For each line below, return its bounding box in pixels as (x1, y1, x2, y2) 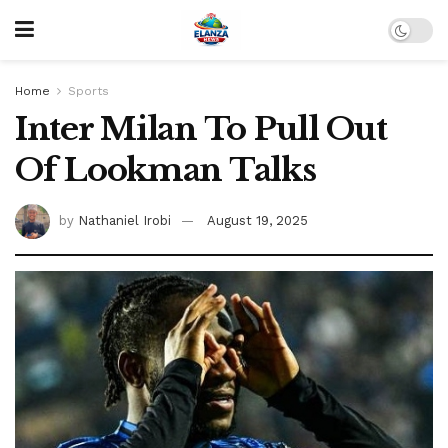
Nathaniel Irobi (78, 212, 171, 228)
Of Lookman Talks (15, 150, 316, 190)
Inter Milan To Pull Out (15, 109, 387, 149)
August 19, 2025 (207, 212, 308, 228)
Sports (68, 84, 109, 98)
